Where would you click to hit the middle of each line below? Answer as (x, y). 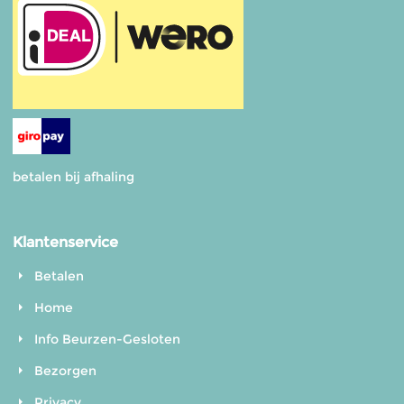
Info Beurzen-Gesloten (107, 339)
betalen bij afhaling (75, 176)
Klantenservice (65, 242)
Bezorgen (65, 370)
